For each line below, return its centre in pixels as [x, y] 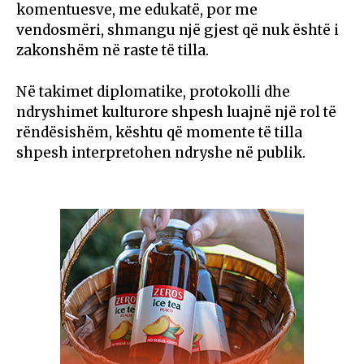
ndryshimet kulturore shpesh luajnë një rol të [176, 113]
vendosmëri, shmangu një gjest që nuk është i [178, 30]
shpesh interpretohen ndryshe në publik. [161, 153]
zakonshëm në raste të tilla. [113, 51]
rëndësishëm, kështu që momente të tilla [159, 133]
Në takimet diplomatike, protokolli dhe [153, 92]
